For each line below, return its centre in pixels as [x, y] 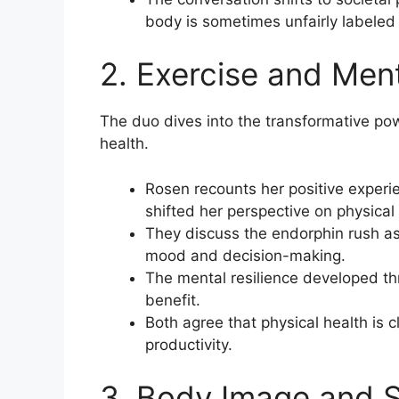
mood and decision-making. [245, 255]
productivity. [189, 344]
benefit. [173, 300]
